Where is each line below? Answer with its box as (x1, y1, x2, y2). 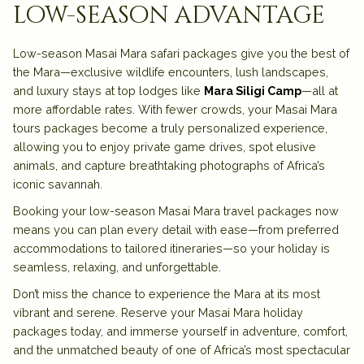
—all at (301, 84, 338, 98)
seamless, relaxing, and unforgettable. (13, 260, 221, 275)
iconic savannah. (13, 177, 102, 192)
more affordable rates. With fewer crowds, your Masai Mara (13, 102, 337, 117)
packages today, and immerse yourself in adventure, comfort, (13, 324, 348, 339)
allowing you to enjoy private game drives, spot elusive (13, 140, 316, 154)
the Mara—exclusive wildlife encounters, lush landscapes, (13, 65, 328, 80)
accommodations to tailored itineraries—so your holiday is (13, 241, 330, 256)
